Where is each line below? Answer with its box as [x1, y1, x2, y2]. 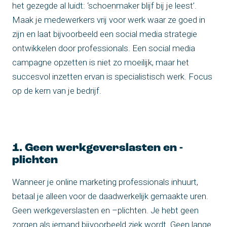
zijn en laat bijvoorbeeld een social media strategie [12, 28, 197, 39]
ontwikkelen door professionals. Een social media [12, 43, 195, 53]
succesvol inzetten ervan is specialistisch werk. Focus [12, 71, 212, 82]
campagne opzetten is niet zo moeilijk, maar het [12, 57, 189, 67]
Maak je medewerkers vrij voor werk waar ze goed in [12, 14, 205, 25]
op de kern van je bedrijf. [12, 85, 101, 96]
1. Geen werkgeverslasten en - [12, 142, 183, 154]
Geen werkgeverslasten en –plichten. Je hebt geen [12, 205, 199, 215]
